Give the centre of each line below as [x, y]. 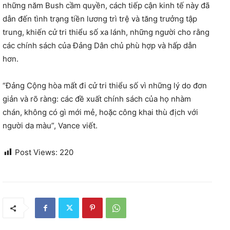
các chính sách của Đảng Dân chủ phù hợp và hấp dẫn [100, 45]
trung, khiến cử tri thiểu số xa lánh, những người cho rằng [106, 32]
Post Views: [36, 152]
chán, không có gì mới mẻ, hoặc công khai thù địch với [100, 112]
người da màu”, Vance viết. [50, 126]
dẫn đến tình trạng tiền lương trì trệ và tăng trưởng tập [100, 19]
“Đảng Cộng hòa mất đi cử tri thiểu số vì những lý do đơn [105, 85]
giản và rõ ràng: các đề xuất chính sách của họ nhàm [97, 99]
